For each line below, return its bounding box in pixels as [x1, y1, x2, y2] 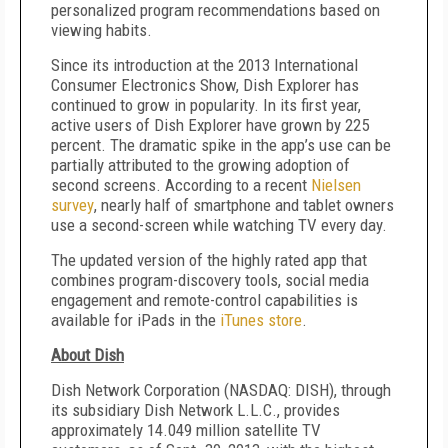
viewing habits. [51, 20, 152, 40]
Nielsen [311, 175, 361, 195]
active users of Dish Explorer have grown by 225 [51, 115, 369, 135]
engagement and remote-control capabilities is [51, 290, 358, 310]
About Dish [51, 345, 124, 365]
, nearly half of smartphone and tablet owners [94, 195, 394, 215]
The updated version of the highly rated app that [51, 250, 367, 270]
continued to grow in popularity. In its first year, [51, 95, 361, 115]
